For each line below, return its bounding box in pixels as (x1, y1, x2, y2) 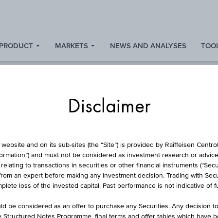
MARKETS (55, 41, 88, 50)
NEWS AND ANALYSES (110, 41, 186, 50)
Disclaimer (68, 97, 150, 118)
